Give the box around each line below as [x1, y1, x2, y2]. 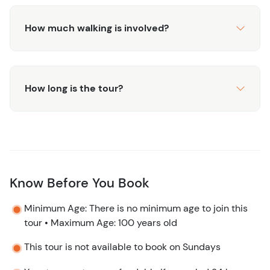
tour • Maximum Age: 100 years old [24, 216, 177, 229]
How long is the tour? [25, 82, 123, 95]
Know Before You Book [10, 174, 149, 192]
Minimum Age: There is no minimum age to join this [24, 202, 248, 215]
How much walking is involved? [25, 22, 169, 34]
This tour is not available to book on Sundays [24, 240, 221, 253]
